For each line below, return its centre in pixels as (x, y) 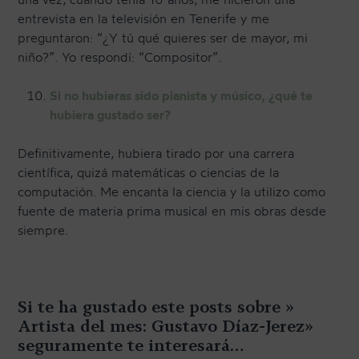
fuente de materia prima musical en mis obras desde (172, 211)
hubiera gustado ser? (111, 115)
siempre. (43, 230)
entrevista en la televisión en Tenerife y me (144, 19)
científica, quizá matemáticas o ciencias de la (149, 173)
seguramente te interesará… (131, 345)
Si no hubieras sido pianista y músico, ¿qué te (182, 96)
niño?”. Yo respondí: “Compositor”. (120, 57)
